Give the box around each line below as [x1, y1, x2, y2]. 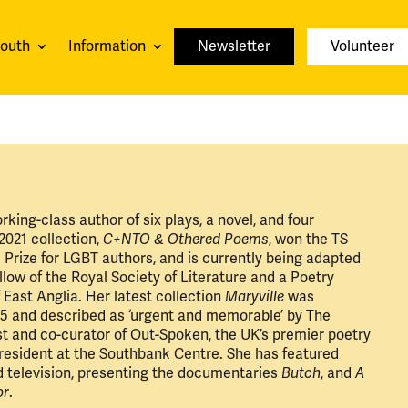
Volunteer [331, 36, 394, 56]
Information [68, 36, 146, 56]
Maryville [224, 287, 284, 306]
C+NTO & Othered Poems [102, 229, 269, 249]
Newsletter [198, 36, 270, 56]
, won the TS [268, 229, 348, 249]
